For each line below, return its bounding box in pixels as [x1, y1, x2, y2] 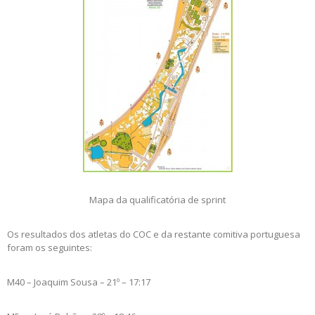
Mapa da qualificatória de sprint [89, 193, 226, 207]
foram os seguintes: [7, 241, 92, 255]
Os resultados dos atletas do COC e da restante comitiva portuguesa [7, 228, 300, 241]
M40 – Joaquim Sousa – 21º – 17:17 [7, 276, 150, 289]
